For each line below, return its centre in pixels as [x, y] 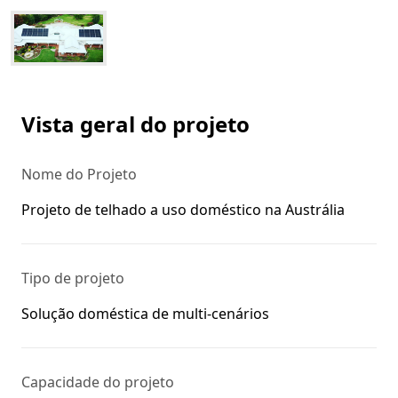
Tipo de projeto [73, 278]
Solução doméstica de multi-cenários [145, 314]
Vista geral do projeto [135, 124]
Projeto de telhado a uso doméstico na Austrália [183, 210]
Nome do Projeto [79, 174]
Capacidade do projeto [98, 382]
